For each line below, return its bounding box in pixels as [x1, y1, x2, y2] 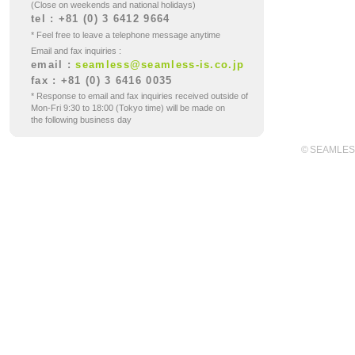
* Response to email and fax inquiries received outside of [31, 91, 248, 101]
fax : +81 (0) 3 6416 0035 [31, 74, 173, 86]
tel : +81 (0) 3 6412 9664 [31, 13, 170, 25]
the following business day [31, 115, 132, 124]
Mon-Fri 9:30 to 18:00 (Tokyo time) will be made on [31, 103, 225, 113]
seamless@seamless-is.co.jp [75, 59, 245, 71]
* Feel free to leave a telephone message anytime [31, 30, 220, 40]
